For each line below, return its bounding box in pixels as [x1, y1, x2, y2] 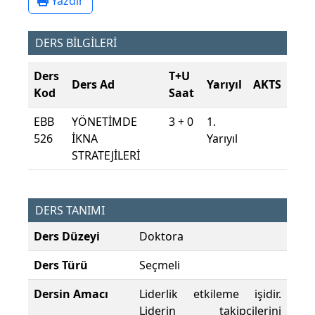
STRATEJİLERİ [72, 148, 140, 164]
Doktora [139, 229, 184, 245]
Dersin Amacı [34, 286, 108, 302]
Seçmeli [139, 257, 180, 274]
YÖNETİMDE [72, 114, 137, 130]
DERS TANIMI [35, 202, 105, 219]
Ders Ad [72, 77, 115, 93]
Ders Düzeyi [34, 229, 100, 245]
